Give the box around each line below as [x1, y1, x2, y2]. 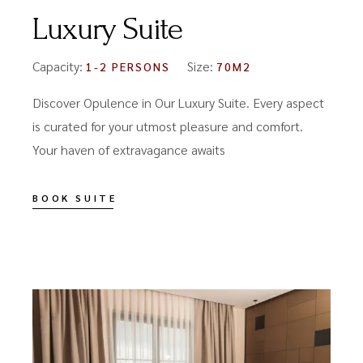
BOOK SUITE [32, 191, 117, 205]
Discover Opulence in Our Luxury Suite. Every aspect [32, 94, 325, 112]
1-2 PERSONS [86, 59, 170, 75]
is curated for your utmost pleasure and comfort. [32, 117, 304, 135]
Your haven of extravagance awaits [32, 141, 226, 159]
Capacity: [32, 58, 87, 75]
